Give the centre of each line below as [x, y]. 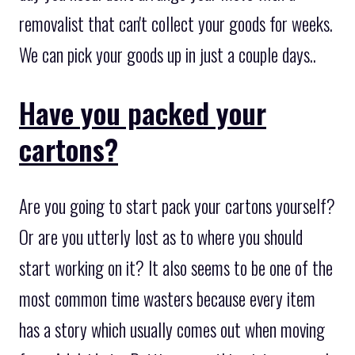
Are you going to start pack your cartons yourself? [177, 206]
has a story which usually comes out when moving [172, 329]
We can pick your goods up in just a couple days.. [168, 54]
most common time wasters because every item [167, 298]
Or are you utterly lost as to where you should [161, 237]
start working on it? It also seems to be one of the [176, 267]
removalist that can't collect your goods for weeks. [176, 23]
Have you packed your [143, 112]
